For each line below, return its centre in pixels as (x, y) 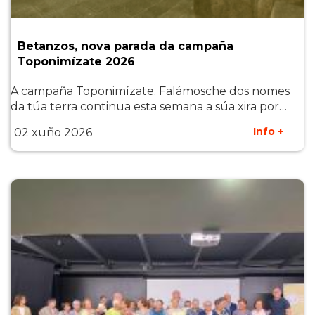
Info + (268, 131)
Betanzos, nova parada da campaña (126, 46)
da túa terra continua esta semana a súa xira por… (149, 107)
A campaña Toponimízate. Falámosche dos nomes (150, 91)
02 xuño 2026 (53, 133)
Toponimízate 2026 (76, 62)
